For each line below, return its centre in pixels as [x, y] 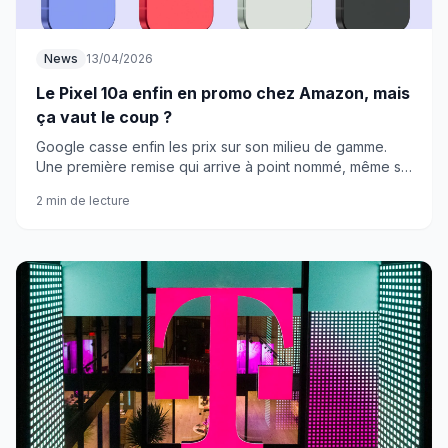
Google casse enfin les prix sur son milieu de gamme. [211, 146]
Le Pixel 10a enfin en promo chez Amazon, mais [223, 93]
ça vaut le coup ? [104, 117]
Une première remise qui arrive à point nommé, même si [220, 166]
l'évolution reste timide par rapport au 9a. [172, 186]
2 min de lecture [83, 200]
